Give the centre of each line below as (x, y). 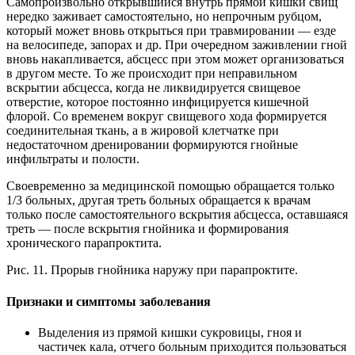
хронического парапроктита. (84, 243)
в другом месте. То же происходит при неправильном (152, 74)
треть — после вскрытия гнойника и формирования (147, 229)
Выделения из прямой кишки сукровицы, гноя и (170, 332)
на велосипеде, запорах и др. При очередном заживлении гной (177, 45)
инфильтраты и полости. (73, 159)
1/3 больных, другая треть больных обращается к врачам (158, 200)
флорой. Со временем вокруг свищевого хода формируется (166, 116)
